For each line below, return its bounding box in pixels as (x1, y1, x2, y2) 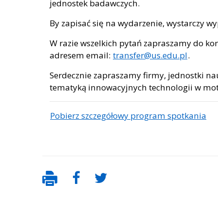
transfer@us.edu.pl (113, 50, 187, 61)
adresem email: (50, 50, 112, 61)
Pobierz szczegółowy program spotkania (50, 110, 206, 122)
